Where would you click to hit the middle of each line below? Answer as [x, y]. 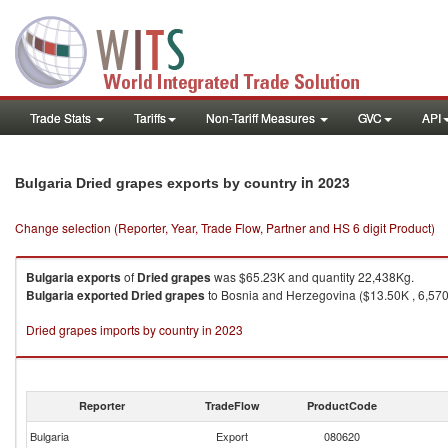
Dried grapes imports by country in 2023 [134, 329]
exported [102, 295]
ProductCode [342, 405]
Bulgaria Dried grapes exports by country [158, 183]
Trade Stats [62, 117]
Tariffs [150, 117]
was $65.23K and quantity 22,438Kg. [312, 276]
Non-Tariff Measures [262, 117]
